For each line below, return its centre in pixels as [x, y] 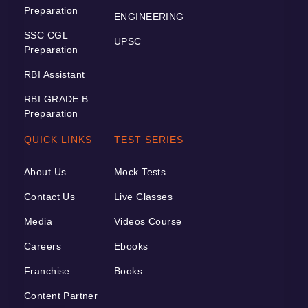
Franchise [47, 271]
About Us [45, 172]
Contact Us [50, 196]
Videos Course [148, 221]
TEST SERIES [149, 139]
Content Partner [61, 295]
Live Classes [144, 196]
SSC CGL [46, 35]
